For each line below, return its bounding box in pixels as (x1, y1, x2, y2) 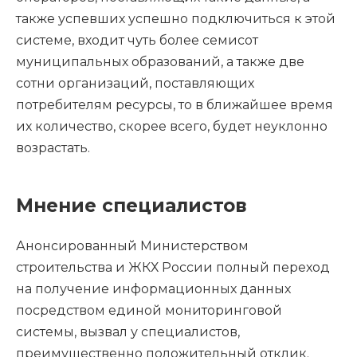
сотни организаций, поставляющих (16, 75, 254, 91)
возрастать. (16, 139, 90, 155)
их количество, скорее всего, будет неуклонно (16, 118, 328, 134)
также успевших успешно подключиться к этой (16, 10, 335, 26)
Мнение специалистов (16, 194, 247, 217)
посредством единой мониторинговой (16, 302, 282, 318)
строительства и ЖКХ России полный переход (16, 259, 330, 275)
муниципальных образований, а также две (16, 53, 304, 69)
